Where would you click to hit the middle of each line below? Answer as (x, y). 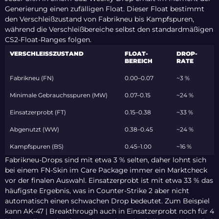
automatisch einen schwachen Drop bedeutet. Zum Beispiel (107, 201)
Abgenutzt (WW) (34, 130)
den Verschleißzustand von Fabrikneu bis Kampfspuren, (99, 19)
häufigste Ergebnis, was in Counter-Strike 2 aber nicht (97, 191)
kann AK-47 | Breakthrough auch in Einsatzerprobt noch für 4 (109, 211)
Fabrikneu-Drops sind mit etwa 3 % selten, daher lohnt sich (106, 160)
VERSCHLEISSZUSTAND (44, 54)
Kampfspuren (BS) (37, 147)
